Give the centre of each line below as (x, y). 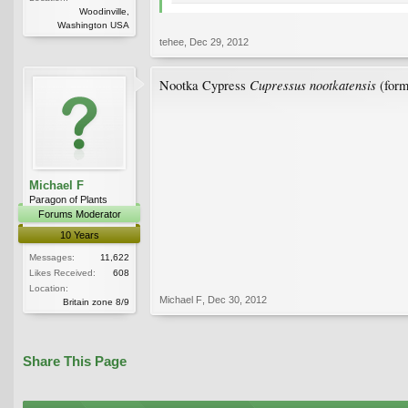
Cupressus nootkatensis (313, 84)
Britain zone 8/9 (96, 301)
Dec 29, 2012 (219, 41)
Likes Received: (62, 272)
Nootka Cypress (204, 85)
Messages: (52, 257)
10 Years (79, 235)
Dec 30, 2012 (237, 299)
